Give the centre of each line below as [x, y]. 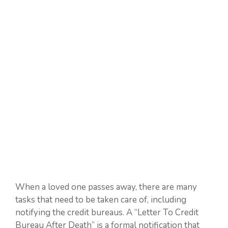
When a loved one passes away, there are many [106, 187]
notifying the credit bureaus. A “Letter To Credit [107, 212]
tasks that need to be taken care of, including [101, 200]
